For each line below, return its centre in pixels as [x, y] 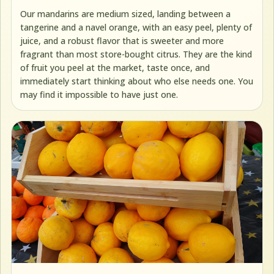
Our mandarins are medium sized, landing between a [126, 13]
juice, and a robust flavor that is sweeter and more [122, 40]
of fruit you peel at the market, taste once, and [115, 67]
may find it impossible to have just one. [99, 94]
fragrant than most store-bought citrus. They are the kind [136, 54]
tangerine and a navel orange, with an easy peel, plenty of [136, 27]
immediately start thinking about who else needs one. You [137, 81]
